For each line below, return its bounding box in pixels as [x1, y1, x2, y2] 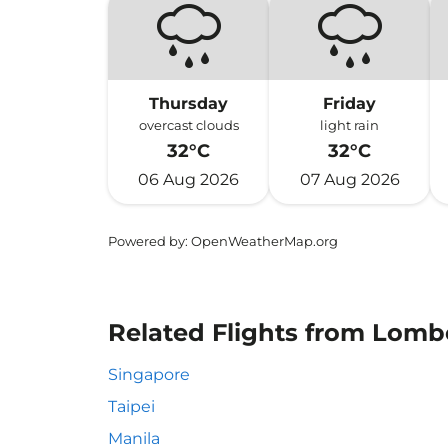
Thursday [149, 94, 229, 113]
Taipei [108, 397, 155, 416]
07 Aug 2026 [299, 170, 400, 189]
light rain [320, 117, 380, 133]
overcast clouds [138, 117, 239, 133]
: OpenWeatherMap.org [185, 233, 338, 249]
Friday [323, 94, 377, 113]
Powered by [108, 233, 185, 249]
